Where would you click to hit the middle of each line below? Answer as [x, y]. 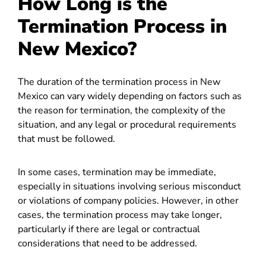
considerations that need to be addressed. [107, 243]
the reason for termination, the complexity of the [122, 110]
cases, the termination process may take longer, [120, 215]
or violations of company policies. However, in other [128, 201]
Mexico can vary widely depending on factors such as [130, 96]
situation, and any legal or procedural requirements [127, 125]
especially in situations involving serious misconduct [129, 186]
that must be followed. [66, 139]
